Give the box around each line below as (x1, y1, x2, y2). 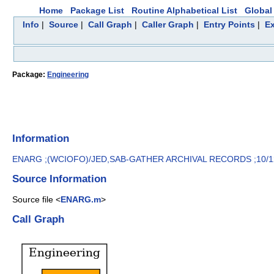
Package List (70, 6, 124, 15)
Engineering (47, 71, 89, 79)
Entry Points (203, 20, 255, 29)
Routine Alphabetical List (131, 6, 237, 15)
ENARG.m (61, 194, 101, 204)
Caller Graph (141, 20, 194, 29)
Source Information (12, 172, 106, 185)
